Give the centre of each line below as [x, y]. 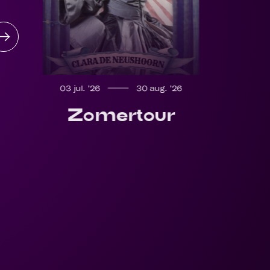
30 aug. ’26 [159, 88]
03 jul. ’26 [80, 88]
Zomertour [121, 115]
